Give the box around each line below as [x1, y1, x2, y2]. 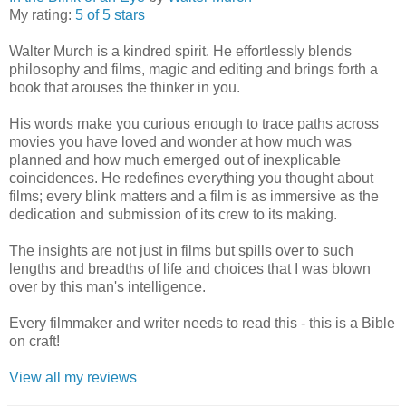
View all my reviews [9, 370, 137, 385]
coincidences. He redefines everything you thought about [9, 170, 373, 186]
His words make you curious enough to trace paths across [9, 116, 379, 131]
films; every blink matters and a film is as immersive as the [9, 188, 379, 204]
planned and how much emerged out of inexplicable [9, 152, 341, 168]
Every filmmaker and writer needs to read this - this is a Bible [9, 315, 395, 331]
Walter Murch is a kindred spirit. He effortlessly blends [9, 43, 352, 59]
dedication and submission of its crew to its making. [9, 207, 337, 222]
